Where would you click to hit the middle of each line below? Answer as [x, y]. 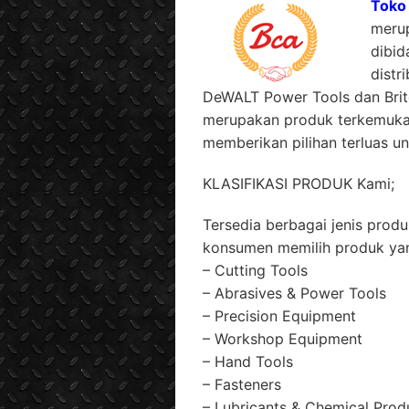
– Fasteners [242, 384]
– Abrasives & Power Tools [294, 293]
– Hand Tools [248, 362]
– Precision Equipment [279, 316]
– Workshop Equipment [283, 339]
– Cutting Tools [255, 270]
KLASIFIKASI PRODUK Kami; [299, 184]
